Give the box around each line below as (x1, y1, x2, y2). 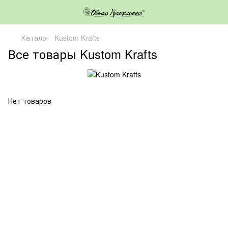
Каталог (21, 33, 49, 43)
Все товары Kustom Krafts (8, 45, 157, 63)
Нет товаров (8, 96, 51, 106)
